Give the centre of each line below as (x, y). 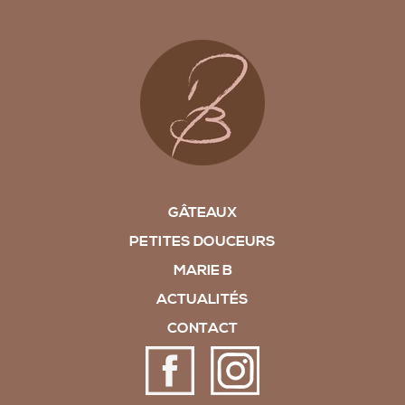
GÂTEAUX (202, 213)
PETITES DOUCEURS (202, 242)
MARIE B (202, 271)
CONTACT (202, 329)
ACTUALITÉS (202, 300)
